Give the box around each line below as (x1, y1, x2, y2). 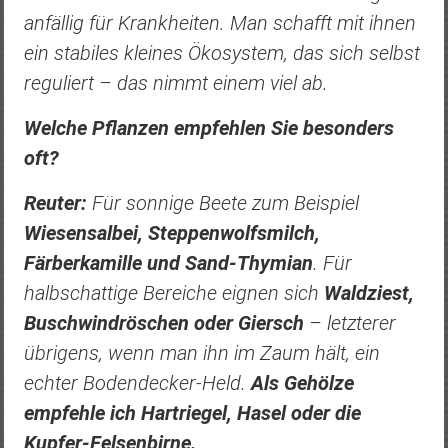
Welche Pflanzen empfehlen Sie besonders (23, 115, 394, 140)
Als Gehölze (250, 370, 354, 395)
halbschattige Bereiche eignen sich (23, 280, 324, 305)
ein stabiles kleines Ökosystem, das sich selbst (23, 40, 420, 65)
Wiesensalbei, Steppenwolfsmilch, (23, 220, 320, 245)
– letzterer (303, 310, 396, 335)
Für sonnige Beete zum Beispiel (86, 190, 359, 215)
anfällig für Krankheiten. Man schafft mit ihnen (23, 10, 416, 35)
